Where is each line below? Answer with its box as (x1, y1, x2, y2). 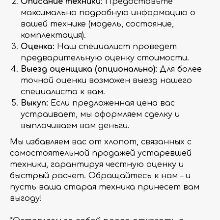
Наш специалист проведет (55, 42, 177, 51)
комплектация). (21, 31, 86, 40)
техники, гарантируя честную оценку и (10, 160, 184, 169)
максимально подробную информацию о (21, 8, 195, 17)
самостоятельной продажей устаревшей (10, 149, 192, 158)
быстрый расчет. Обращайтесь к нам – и (10, 171, 191, 180)
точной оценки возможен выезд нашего (21, 76, 192, 85)
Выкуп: (21, 99, 48, 108)
